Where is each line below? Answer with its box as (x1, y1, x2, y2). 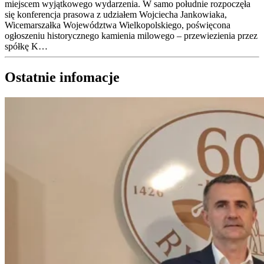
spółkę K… (5, 41, 48, 51)
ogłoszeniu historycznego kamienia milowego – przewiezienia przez (5, 31, 258, 41)
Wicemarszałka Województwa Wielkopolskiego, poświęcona (5, 20, 230, 30)
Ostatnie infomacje (5, 69, 120, 85)
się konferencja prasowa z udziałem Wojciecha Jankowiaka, (5, 9, 227, 19)
